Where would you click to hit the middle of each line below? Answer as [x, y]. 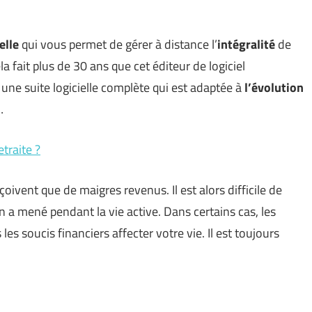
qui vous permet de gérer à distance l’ [119, 45]
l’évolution [274, 88]
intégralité [246, 45]
